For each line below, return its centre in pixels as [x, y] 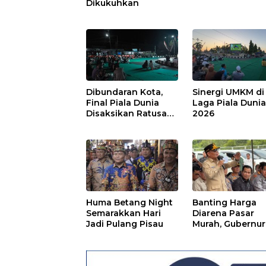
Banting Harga [225, 202]
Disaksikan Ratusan [129, 113]
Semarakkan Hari [123, 213]
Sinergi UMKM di [229, 92]
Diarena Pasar [224, 213]
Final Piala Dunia [123, 102]
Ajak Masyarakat [229, 234]
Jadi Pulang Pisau [125, 224]
